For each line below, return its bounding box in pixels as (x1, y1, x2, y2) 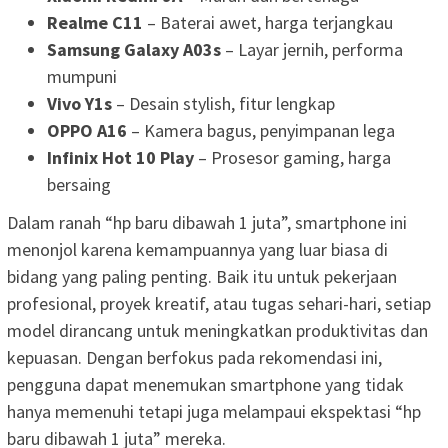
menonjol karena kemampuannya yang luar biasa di (7, 238, 388, 262)
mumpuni (47, 64, 117, 88)
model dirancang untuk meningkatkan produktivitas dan (7, 319, 428, 343)
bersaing (47, 172, 111, 196)
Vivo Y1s (47, 91, 112, 115)
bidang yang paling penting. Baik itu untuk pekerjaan (7, 265, 397, 289)
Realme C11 (47, 10, 143, 34)
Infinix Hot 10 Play (47, 145, 194, 169)
